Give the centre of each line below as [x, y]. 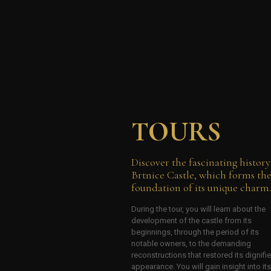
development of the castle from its [191, 221]
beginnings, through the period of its [195, 232]
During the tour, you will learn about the [198, 209]
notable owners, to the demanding [191, 244]
